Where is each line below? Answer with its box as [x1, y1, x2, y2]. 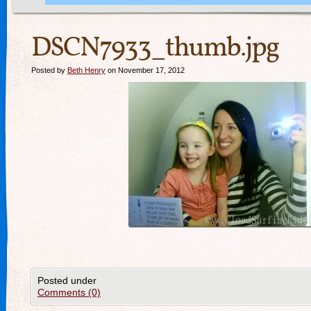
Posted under [37, 275, 96, 286]
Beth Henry [67, 66, 106, 74]
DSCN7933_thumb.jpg [31, 29, 278, 68]
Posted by [31, 66, 67, 74]
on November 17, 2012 [106, 66, 185, 74]
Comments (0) [37, 287, 101, 298]
